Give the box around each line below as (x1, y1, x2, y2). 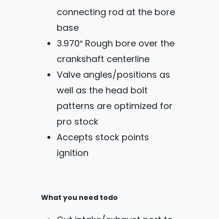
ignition (57, 146, 88, 161)
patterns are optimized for (57, 99, 173, 114)
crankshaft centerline (57, 52, 150, 67)
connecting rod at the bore (57, 5, 175, 20)
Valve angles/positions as (57, 68, 170, 83)
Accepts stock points (57, 131, 149, 145)
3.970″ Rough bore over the (57, 37, 175, 51)
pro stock (57, 115, 98, 130)
